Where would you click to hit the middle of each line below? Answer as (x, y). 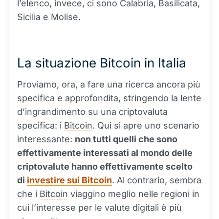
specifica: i (41, 125)
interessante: (46, 139)
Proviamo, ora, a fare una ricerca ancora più (109, 84)
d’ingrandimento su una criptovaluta (92, 112)
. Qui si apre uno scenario (146, 125)
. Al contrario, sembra (157, 180)
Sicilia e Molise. (50, 17)
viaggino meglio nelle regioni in (134, 194)
